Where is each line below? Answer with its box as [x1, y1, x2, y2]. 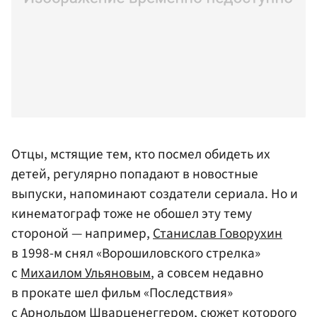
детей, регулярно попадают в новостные [11, 164, 258, 185]
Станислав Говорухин [153, 224, 282, 244]
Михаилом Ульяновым [21, 263, 151, 284]
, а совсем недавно [151, 263, 263, 284]
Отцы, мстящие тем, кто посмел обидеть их [11, 144, 270, 165]
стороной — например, [11, 224, 153, 244]
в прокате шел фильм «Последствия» [11, 283, 233, 304]
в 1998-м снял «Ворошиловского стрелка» [11, 243, 260, 264]
